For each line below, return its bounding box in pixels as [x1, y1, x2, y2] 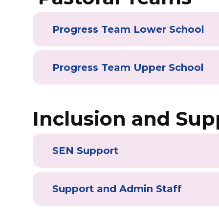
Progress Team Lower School [52, 23, 205, 35]
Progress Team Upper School [52, 61, 204, 73]
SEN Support [52, 144, 119, 156]
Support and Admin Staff [52, 182, 182, 195]
